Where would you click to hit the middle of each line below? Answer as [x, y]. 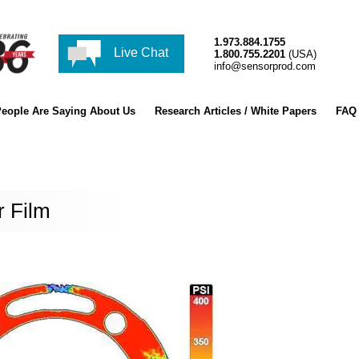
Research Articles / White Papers [235, 111]
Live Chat [140, 53]
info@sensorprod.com [265, 66]
